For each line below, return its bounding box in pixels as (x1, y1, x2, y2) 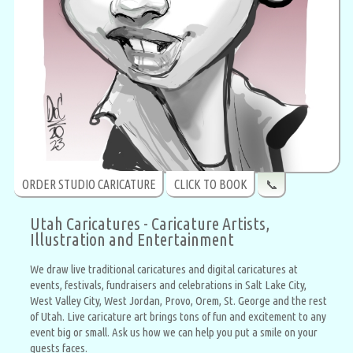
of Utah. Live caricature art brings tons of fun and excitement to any (30, 309, 326, 323)
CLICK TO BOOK (174, 177, 247, 192)
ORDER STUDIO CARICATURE (22, 177, 156, 192)
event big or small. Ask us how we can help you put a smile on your (30, 325, 318, 339)
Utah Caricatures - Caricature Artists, (30, 213, 269, 233)
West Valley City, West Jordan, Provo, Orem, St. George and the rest (30, 293, 327, 307)
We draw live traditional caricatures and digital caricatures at (30, 262, 298, 276)
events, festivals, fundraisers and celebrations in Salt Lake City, (30, 277, 307, 292)
